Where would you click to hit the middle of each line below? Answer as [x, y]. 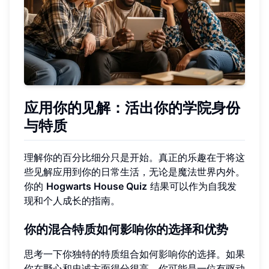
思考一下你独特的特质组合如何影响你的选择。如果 [134, 254]
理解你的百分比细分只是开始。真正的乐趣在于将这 [134, 157]
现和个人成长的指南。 [72, 200]
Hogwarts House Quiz [97, 186]
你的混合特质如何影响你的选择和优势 [126, 229]
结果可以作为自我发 [192, 186]
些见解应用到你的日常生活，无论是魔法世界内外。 [134, 171]
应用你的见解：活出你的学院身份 [132, 108]
